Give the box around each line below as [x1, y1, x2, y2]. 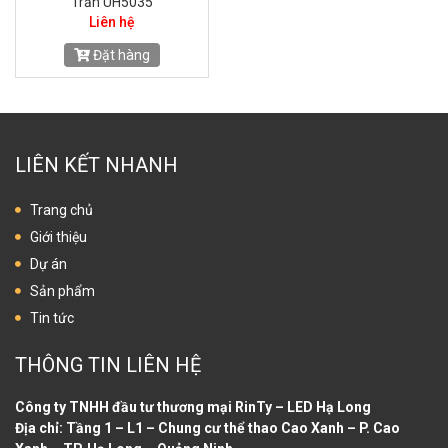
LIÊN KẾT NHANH [15, 152, 178, 177]
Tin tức [30, 309, 74, 326]
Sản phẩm [30, 282, 95, 299]
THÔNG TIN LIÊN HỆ [15, 352, 201, 377]
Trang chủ [30, 201, 93, 218]
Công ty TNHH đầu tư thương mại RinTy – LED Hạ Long [15, 398, 371, 415]
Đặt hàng [90, 46, 150, 63]
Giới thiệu [30, 228, 87, 245]
